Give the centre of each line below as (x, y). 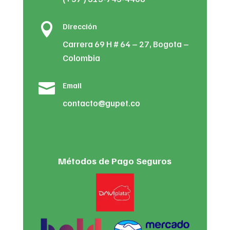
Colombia (81, 57)
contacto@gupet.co (101, 103)
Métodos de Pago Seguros (115, 160)
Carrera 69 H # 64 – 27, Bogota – (126, 44)
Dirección (80, 26)
